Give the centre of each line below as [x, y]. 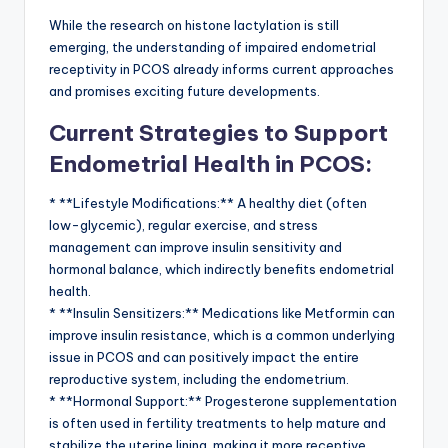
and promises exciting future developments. [184, 91]
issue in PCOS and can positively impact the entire [204, 357]
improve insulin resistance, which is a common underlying [222, 335]
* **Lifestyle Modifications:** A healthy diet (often [208, 203]
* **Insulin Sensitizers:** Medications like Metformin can [222, 313]
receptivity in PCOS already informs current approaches [221, 69]
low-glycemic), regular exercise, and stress [183, 225]
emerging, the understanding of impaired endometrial [212, 47]
